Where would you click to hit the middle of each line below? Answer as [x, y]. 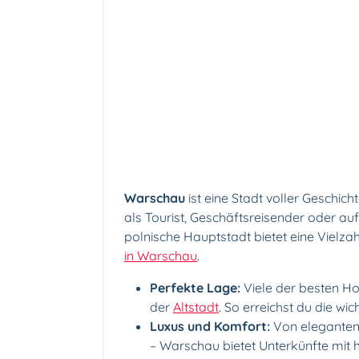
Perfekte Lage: [195, 287]
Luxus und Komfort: [210, 326]
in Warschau [161, 255]
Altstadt [196, 307]
